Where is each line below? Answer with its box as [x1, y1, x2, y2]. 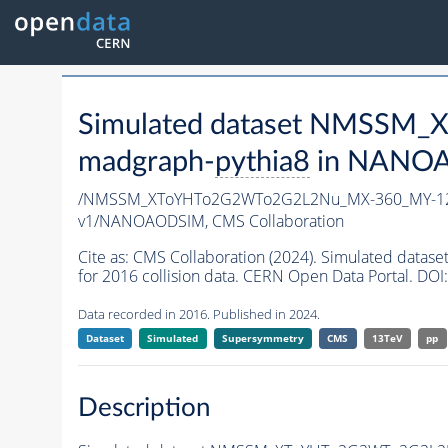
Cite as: [77, 246, 133, 269]
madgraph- [77, 148, 215, 178]
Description [77, 394, 211, 421]
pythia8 [214, 148, 310, 178]
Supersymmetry [221, 331, 304, 346]
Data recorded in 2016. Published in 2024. [77, 305, 320, 324]
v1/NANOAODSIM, [77, 210, 212, 233]
